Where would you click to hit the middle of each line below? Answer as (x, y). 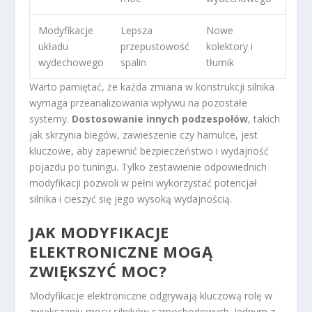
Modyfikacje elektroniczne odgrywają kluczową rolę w (151, 296)
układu (54, 46)
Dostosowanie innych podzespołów (160, 118)
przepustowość (155, 46)
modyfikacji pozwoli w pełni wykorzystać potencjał (143, 182)
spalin (134, 62)
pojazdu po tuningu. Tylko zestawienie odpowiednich (148, 166)
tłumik (220, 62)
